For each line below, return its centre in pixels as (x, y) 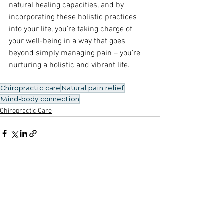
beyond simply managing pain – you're (76, 53)
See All (150, 190)
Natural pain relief (93, 88)
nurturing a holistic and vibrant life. (69, 65)
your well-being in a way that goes (68, 41)
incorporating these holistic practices (74, 17)
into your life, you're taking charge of (72, 29)
